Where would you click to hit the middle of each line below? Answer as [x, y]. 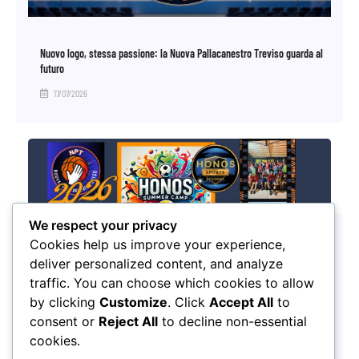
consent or [64, 322]
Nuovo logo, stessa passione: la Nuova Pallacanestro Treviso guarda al [182, 53]
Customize [133, 303]
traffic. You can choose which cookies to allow [172, 283]
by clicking [65, 303]
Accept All [241, 303]
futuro [52, 68]
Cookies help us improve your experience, [157, 245]
